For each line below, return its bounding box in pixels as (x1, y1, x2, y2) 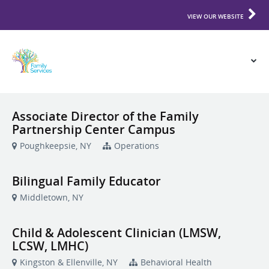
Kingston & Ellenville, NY (20, 256, 118, 268)
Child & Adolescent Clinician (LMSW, (12, 225, 221, 241)
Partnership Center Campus (12, 121, 175, 138)
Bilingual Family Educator (12, 173, 161, 189)
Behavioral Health (141, 256, 212, 268)
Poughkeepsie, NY (20, 140, 91, 151)
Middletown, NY (20, 192, 83, 203)
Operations (114, 140, 159, 151)
